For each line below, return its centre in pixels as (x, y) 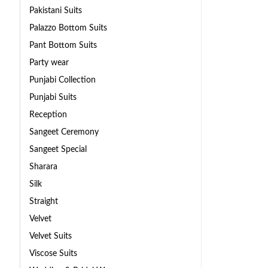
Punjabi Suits (53, 97)
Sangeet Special (58, 149)
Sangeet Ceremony (64, 132)
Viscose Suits (53, 253)
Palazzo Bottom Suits (68, 28)
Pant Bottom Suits (63, 45)
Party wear (49, 62)
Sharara (43, 166)
